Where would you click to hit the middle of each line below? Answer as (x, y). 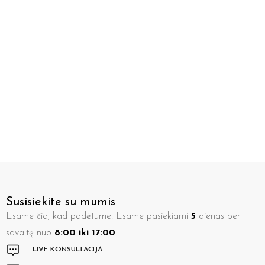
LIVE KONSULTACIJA (67, 249)
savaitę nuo (30, 233)
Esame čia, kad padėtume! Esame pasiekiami (98, 216)
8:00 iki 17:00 (85, 233)
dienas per (218, 216)
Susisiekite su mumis (61, 202)
